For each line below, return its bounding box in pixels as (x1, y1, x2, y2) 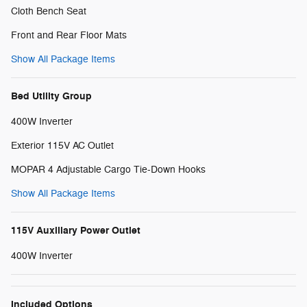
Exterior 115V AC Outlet (11, 139, 114, 151)
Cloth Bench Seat (11, 5, 86, 17)
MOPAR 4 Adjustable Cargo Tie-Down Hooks (11, 163, 206, 175)
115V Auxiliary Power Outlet (11, 223, 140, 237)
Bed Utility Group (11, 89, 92, 103)
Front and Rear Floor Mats (11, 29, 127, 41)
